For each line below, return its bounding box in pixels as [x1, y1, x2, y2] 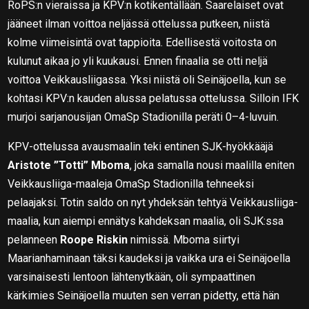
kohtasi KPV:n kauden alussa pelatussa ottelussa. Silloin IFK [8, 91, 299, 105]
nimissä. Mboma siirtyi [128, 232, 240, 246]
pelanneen [8, 232, 61, 246]
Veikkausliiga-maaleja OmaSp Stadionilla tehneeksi [8, 177, 255, 190]
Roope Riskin [60, 232, 128, 246]
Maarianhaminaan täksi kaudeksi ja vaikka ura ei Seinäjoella [8, 251, 291, 265]
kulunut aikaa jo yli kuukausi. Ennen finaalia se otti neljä [8, 54, 268, 68]
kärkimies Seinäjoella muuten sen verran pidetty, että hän [8, 288, 280, 302]
